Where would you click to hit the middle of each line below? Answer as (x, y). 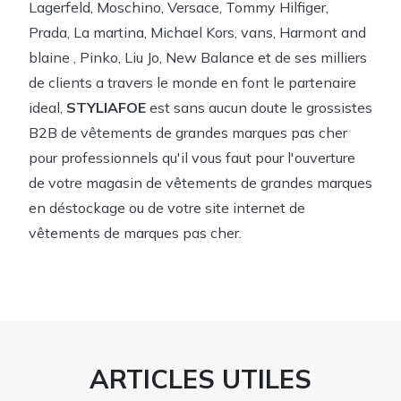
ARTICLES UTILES (200, 379)
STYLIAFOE (106, 108)
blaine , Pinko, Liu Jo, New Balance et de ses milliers (198, 58)
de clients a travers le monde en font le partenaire (192, 83)
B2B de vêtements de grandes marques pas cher (188, 133)
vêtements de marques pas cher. (135, 233)
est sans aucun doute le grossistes (259, 108)
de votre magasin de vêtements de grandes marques (200, 183)
